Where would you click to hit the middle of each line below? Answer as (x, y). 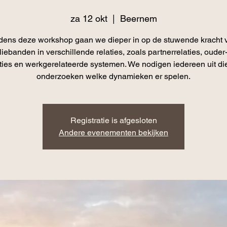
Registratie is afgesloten (113, 120)
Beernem (138, 18)
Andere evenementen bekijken (113, 133)
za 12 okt (89, 18)
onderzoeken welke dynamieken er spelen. (113, 76)
